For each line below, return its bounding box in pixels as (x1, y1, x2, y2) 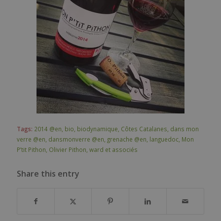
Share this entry (16, 168, 79, 179)
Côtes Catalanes (120, 124, 167, 133)
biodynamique (76, 124, 118, 133)
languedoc (149, 135, 179, 143)
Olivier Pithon (48, 145, 86, 153)
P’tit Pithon (16, 145, 46, 153)
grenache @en (107, 135, 147, 143)
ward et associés (89, 145, 138, 153)
